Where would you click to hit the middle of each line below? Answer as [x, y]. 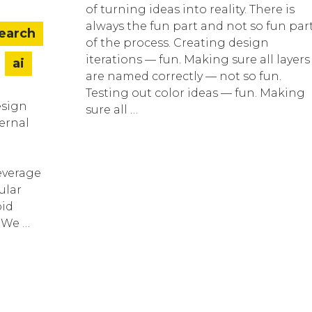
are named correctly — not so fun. [184, 76]
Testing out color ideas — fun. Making [196, 93]
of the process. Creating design [178, 42]
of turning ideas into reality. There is [190, 9]
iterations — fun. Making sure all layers [198, 59]
